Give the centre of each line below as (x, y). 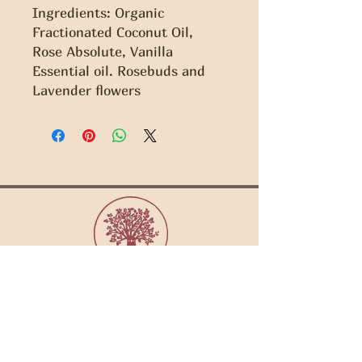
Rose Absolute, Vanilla (103, 51)
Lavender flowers (86, 90)
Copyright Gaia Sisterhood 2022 (129, 333)
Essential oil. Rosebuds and (119, 71)
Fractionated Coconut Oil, (113, 32)
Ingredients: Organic (98, 13)
